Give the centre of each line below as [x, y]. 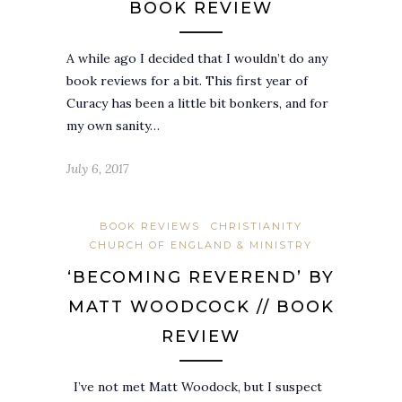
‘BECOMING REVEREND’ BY [201, 277]
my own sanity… [113, 125]
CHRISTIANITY [257, 226]
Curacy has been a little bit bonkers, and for [197, 103]
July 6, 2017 [97, 168]
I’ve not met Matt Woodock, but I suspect [194, 386]
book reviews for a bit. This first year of [187, 80]
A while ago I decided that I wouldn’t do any [197, 58]
